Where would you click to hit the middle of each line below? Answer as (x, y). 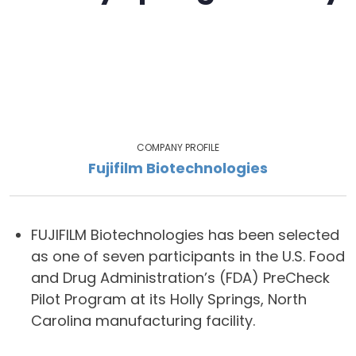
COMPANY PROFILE (178, 147)
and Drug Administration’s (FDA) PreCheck (180, 278)
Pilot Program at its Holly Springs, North (169, 299)
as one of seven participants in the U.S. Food (188, 256)
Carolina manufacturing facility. (143, 321)
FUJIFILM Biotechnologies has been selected (185, 235)
